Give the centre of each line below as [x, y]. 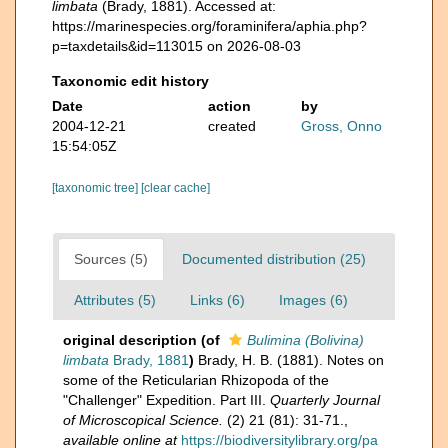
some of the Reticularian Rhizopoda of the [196, 380]
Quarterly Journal [325, 400]
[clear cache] [175, 188]
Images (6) [313, 300]
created [231, 126]
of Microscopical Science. [143, 420]
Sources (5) [111, 259]
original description [130, 340]
